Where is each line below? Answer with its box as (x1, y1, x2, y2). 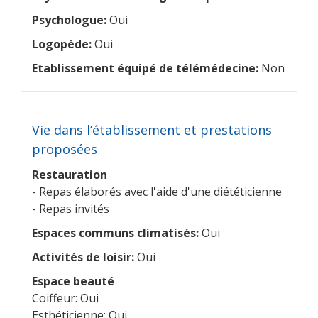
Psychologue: (32, 11, 106, 28)
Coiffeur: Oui (32, 290, 99, 306)
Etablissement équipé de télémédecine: (32, 60, 258, 76)
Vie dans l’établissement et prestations (32, 121, 272, 138)
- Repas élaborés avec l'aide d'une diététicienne (32, 183, 282, 199)
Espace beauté (32, 273, 114, 289)
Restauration (32, 166, 107, 182)
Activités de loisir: (32, 248, 134, 265)
